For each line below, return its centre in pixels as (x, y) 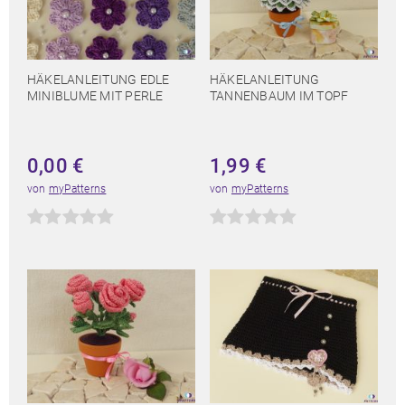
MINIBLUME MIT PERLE (95, 96)
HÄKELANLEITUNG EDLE (99, 80)
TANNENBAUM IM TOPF (279, 96)
